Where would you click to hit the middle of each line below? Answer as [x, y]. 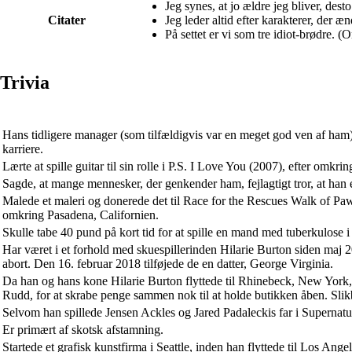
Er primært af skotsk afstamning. [83, 330]
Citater [66, 20]
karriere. [23, 149]
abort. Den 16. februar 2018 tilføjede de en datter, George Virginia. [168, 264]
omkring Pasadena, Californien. [81, 215]
